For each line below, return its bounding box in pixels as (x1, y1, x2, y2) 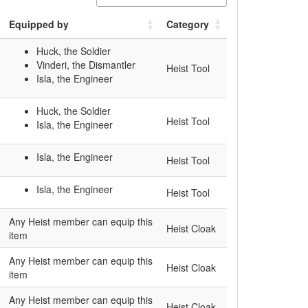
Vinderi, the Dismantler (36, 58, 135, 72)
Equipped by (9, 17, 69, 32)
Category (166, 17, 209, 32)
